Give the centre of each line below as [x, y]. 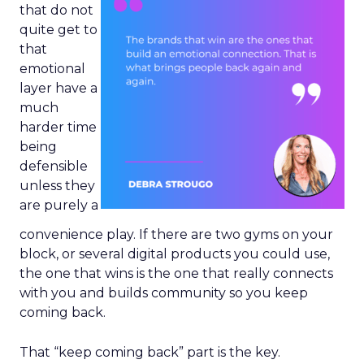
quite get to [58, 30]
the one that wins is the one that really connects [176, 273]
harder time [58, 127]
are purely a [59, 205]
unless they [57, 186]
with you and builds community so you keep [164, 293]
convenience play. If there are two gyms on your [176, 234]
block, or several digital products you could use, [175, 254]
